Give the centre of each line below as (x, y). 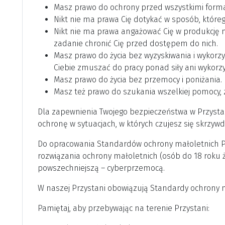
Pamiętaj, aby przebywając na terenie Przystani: (124, 208)
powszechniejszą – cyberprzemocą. (101, 168)
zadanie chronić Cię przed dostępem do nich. (136, 44)
